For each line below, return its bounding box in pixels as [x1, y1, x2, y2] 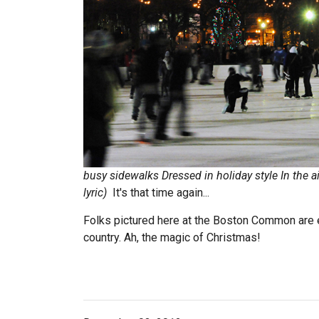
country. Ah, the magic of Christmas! [83, 231, 261, 244]
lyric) [83, 186, 110, 199]
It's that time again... [110, 186, 209, 199]
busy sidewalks [83, 169, 159, 182]
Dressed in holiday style [162, 169, 278, 182]
